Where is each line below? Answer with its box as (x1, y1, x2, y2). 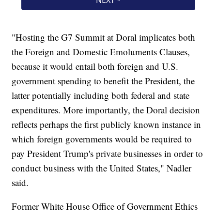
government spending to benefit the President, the (12, 75, 195, 87)
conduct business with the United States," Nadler (12, 162, 192, 174)
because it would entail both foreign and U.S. (12, 60, 179, 73)
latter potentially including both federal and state (12, 89, 190, 102)
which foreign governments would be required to (12, 133, 192, 145)
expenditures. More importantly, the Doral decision (12, 104, 201, 116)
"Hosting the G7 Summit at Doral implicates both (12, 31, 196, 44)
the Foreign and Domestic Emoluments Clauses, (12, 46, 190, 58)
